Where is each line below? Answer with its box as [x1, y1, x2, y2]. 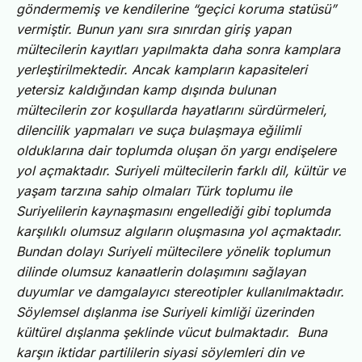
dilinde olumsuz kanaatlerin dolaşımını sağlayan [16, 263, 305, 280]
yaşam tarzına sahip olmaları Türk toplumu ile [16, 182, 292, 199]
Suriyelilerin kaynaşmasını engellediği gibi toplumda [16, 202, 330, 219]
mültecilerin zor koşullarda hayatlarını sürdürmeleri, [16, 101, 327, 118]
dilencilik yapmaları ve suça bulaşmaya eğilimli [16, 121, 301, 138]
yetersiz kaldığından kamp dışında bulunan [16, 81, 276, 98]
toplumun [269, 242, 330, 259]
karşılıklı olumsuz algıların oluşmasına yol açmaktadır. [16, 222, 342, 239]
